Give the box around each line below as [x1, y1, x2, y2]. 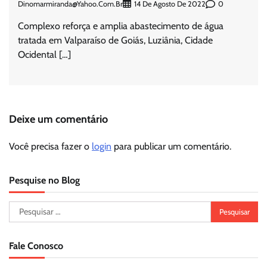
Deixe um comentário [9, 113, 108, 126]
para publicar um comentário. [111, 141, 231, 153]
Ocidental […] [18, 49, 71, 61]
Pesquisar [8, 202, 46, 214]
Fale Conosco [9, 240, 63, 252]
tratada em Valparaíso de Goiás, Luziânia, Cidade [18, 35, 213, 46]
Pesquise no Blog [9, 174, 80, 187]
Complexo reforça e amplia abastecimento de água [18, 20, 223, 32]
